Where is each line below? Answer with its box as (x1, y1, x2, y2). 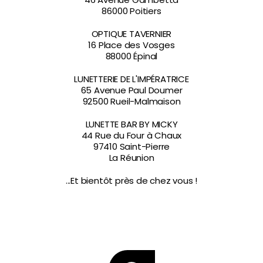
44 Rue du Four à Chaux (81, 129, 182, 141)
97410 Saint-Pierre (93, 140, 170, 153)
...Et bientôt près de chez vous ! (65, 174, 198, 187)
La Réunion (109, 151, 154, 164)
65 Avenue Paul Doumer (80, 84, 183, 96)
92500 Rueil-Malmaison (82, 95, 181, 107)
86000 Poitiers (102, 5, 161, 17)
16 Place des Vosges (88, 39, 175, 51)
